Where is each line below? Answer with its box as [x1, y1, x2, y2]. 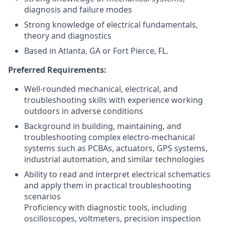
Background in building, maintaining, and [24, 120, 181, 132]
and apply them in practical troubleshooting [24, 179, 191, 191]
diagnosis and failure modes [24, 4, 132, 15]
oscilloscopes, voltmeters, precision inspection [24, 212, 201, 224]
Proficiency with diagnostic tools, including [24, 201, 187, 213]
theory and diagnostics [24, 30, 111, 41]
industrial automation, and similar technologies [24, 153, 204, 165]
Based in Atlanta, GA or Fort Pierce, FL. [24, 45, 168, 56]
